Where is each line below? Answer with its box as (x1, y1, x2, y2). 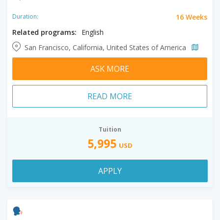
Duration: (12, 12, 38, 21)
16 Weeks (176, 12, 207, 22)
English (82, 27, 104, 37)
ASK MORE (90, 63, 129, 74)
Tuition (99, 125, 121, 134)
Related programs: (12, 27, 77, 37)
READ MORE (87, 90, 132, 102)
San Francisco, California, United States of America (25, 42, 188, 52)
